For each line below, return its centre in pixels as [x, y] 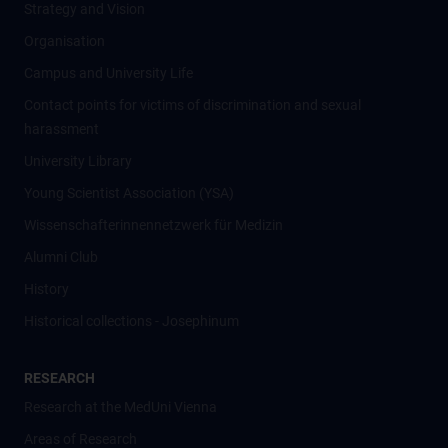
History [46, 289]
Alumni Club [61, 257]
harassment [61, 129]
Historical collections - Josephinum [131, 321]
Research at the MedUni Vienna [120, 407]
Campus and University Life [108, 73]
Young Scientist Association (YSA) [129, 193]
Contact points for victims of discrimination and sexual [192, 105]
